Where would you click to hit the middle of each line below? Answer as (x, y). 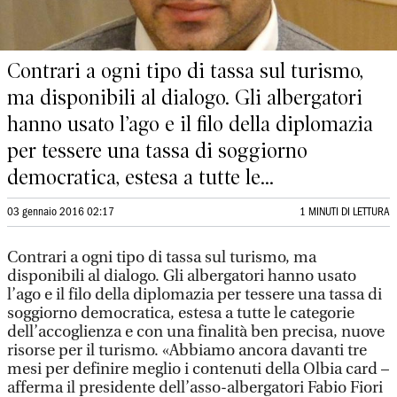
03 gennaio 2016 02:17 (61, 212)
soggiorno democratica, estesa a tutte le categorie (181, 313)
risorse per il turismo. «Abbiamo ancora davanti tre (187, 350)
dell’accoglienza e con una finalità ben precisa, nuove (196, 332)
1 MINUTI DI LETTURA (345, 212)
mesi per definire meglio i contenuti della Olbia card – (198, 369)
